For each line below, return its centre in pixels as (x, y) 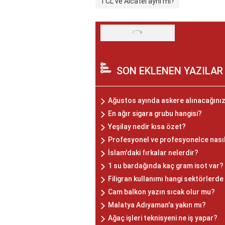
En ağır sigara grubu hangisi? (155, 114)
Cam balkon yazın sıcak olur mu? (161, 192)
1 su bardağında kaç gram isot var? (166, 166)
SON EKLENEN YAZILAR (170, 71)
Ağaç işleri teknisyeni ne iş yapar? (163, 218)
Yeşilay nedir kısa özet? (147, 127)
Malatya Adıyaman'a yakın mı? (157, 205)
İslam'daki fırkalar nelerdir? (153, 153)
